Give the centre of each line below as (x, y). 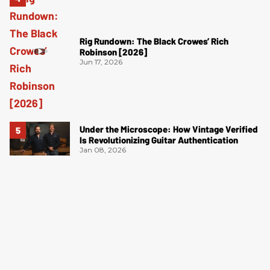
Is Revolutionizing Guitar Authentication (159, 140)
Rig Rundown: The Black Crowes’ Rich (154, 41)
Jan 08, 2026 (103, 149)
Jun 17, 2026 (101, 62)
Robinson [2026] (113, 52)
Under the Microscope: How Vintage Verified (169, 129)
